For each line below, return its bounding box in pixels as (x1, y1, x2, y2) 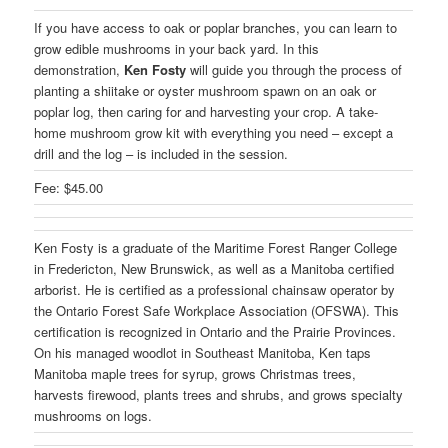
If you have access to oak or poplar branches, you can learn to (34, 17, 398, 37)
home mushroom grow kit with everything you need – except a (34, 122, 394, 142)
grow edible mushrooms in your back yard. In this (34, 38, 320, 58)
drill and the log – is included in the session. (34, 143, 289, 163)
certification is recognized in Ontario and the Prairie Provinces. (34, 321, 397, 341)
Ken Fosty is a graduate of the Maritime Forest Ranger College (34, 237, 398, 257)
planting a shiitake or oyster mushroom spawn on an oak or (34, 80, 377, 100)
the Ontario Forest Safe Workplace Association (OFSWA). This (34, 300, 400, 320)
